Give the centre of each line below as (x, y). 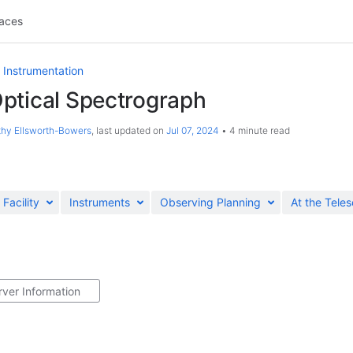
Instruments (100, 202)
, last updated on (129, 130)
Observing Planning (210, 202)
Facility (21, 202)
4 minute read (258, 130)
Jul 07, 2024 (193, 130)
